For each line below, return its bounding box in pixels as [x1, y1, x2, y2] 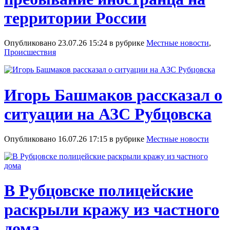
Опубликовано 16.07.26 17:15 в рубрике [4, 135, 146, 144]
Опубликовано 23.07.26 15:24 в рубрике [4, 39, 146, 48]
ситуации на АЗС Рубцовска [4, 104, 212, 123]
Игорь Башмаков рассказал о [4, 85, 222, 104]
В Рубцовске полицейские [4, 181, 193, 200]
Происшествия [4, 48, 56, 57]
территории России [4, 8, 146, 27]
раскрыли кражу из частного [4, 200, 219, 219]
